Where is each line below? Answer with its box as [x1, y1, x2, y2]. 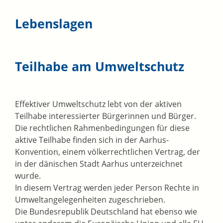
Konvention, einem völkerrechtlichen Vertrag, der [15, 146, 200, 158]
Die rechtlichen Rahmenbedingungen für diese [15, 122, 190, 134]
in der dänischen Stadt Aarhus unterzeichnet [15, 158, 183, 170]
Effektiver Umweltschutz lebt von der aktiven [15, 99, 182, 110]
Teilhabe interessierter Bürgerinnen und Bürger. [15, 111, 196, 122]
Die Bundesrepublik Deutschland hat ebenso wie [15, 206, 197, 218]
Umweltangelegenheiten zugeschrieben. [15, 194, 165, 206]
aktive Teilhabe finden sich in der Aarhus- [15, 134, 169, 146]
